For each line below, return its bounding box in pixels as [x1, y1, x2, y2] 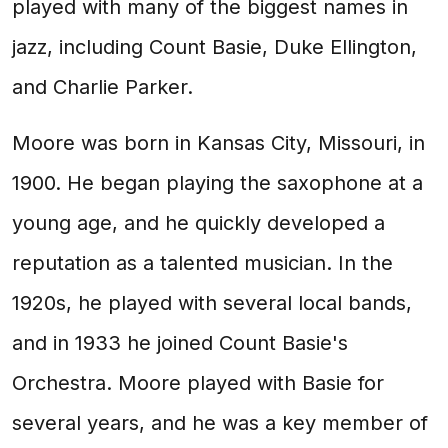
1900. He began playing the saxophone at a [12, 171, 423, 195]
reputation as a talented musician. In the [12, 251, 393, 275]
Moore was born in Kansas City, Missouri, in [12, 131, 425, 155]
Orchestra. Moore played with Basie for [12, 371, 384, 395]
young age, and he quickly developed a [12, 211, 385, 235]
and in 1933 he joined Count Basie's [12, 331, 348, 355]
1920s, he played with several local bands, [12, 291, 412, 315]
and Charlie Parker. [12, 75, 193, 99]
